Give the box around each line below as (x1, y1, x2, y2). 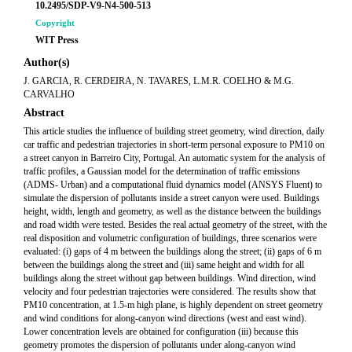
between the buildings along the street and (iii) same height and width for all (24, 259, 304, 270)
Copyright (35, 18, 75, 27)
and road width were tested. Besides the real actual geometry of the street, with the (24, 219, 327, 230)
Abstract (24, 107, 64, 119)
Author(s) (24, 57, 70, 68)
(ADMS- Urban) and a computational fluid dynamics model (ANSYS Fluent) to (24, 179, 322, 190)
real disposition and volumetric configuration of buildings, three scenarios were (24, 233, 317, 244)
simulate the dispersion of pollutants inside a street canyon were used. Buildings (24, 192, 320, 203)
